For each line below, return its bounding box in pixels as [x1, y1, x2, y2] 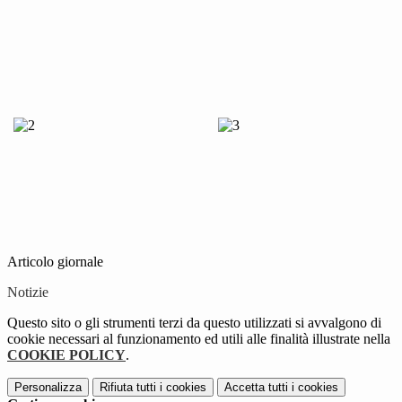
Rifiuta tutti [100, 380, 156, 395]
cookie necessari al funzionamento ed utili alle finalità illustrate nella [7, 331, 390, 347]
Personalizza [14, 380, 82, 395]
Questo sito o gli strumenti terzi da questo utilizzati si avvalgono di [7, 315, 381, 331]
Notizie [7, 284, 48, 301]
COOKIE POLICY [7, 347, 126, 363]
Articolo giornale [7, 254, 103, 270]
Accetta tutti [224, 380, 288, 395]
